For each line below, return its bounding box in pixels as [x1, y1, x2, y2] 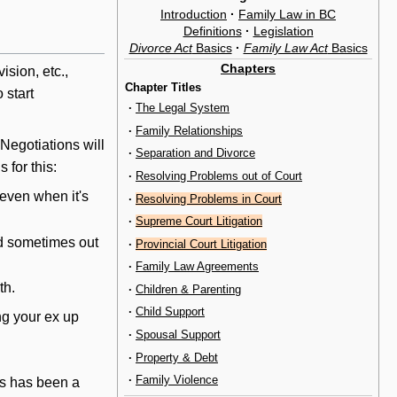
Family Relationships [136, 123, 243, 137]
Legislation [253, 23, 314, 38]
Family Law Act [243, 40, 328, 55]
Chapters [221, 60, 276, 75]
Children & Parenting [136, 282, 241, 296]
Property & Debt [136, 350, 218, 364]
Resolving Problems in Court [136, 191, 282, 206]
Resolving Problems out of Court [136, 168, 302, 183]
